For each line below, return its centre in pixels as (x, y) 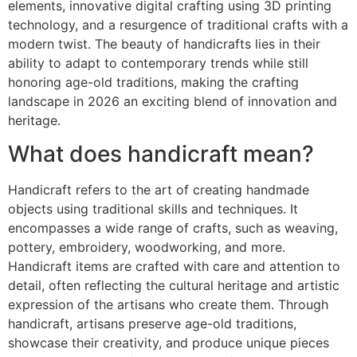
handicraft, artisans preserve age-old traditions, (152, 324)
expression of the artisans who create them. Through (168, 305)
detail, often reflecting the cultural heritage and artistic (174, 286)
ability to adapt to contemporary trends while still (158, 63)
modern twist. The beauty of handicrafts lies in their (164, 43)
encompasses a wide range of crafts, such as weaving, (173, 228)
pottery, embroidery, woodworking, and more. (147, 247)
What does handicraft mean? (161, 154)
